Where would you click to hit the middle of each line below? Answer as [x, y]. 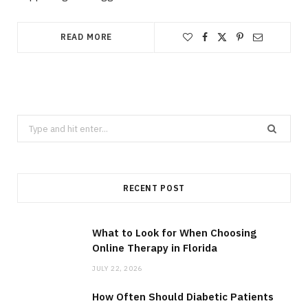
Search [31, 123]
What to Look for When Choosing [174, 233]
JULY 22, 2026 [117, 269]
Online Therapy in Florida [155, 248]
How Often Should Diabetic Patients [183, 297]
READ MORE [86, 36]
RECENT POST [154, 188]
